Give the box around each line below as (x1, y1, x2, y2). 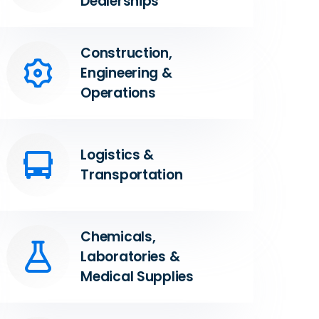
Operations (80, 83, 156, 103)
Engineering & (80, 63, 172, 83)
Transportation (80, 164, 183, 184)
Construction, (80, 43, 172, 63)
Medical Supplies (80, 266, 194, 286)
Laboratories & (80, 246, 180, 266)
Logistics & (80, 145, 155, 164)
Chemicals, (80, 226, 156, 246)
